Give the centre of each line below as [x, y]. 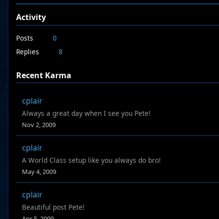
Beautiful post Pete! [53, 207]
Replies [28, 51]
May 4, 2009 [39, 172]
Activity [31, 17]
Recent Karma [44, 75]
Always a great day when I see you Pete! [86, 113]
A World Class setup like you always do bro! [91, 160]
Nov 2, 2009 [39, 125]
